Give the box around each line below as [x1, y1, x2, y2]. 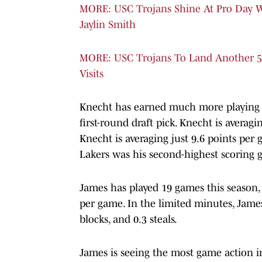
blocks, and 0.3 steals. [80, 213, 179, 225]
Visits [80, 67, 104, 80]
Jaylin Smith [80, 18, 136, 30]
